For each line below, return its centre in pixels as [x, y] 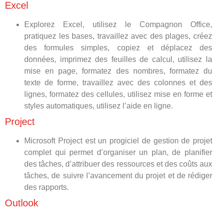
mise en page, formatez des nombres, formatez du [118, 71]
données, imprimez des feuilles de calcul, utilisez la [118, 59]
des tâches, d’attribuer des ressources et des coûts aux [118, 164]
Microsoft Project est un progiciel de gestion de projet [118, 141]
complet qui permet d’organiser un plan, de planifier [118, 152]
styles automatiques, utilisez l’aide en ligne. [99, 106]
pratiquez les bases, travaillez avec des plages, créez [118, 36]
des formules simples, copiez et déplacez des [118, 48]
